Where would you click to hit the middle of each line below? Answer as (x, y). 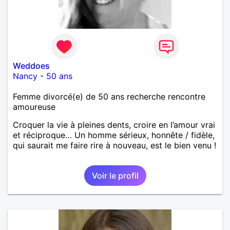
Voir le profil (115, 175)
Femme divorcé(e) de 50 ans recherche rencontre (109, 96)
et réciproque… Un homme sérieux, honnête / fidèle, (114, 135)
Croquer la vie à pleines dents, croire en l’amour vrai (114, 124)
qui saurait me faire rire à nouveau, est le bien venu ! (114, 145)
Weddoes (31, 65)
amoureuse (34, 107)
